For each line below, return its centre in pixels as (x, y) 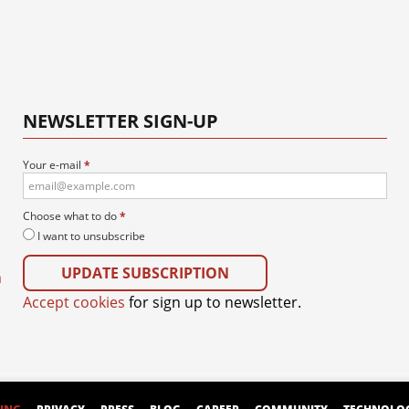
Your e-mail (53, 164)
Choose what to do (71, 215)
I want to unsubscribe (91, 236)
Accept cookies (73, 302)
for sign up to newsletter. (213, 302)
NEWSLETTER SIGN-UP (120, 121)
